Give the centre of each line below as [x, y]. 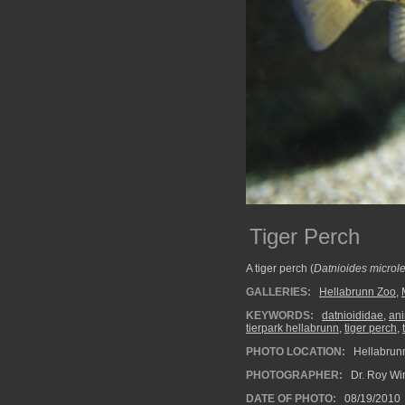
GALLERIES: [278, 292]
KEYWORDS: [280, 316]
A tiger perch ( [280, 268]
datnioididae [353, 316]
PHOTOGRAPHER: [294, 375]
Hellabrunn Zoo [358, 292]
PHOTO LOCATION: [296, 352]
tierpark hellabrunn [292, 328]
